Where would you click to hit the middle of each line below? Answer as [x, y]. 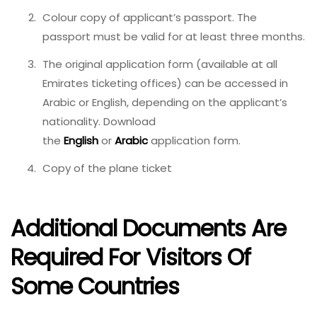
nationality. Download [99, 121]
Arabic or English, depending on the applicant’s [165, 102]
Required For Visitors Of [131, 258]
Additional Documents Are [148, 229]
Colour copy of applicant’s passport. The [150, 17]
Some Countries [95, 287]
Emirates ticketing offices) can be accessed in [165, 83]
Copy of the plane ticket [107, 168]
